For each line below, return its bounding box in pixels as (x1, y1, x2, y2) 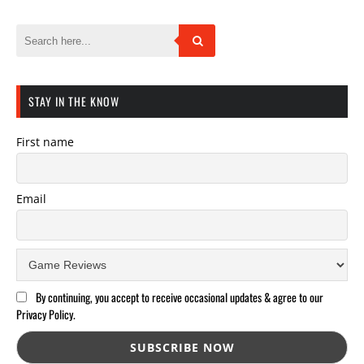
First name (16, 134, 74, 150)
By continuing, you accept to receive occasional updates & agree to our (35, 288, 323, 306)
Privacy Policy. (16, 305, 76, 323)
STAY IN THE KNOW (28, 93, 119, 110)
